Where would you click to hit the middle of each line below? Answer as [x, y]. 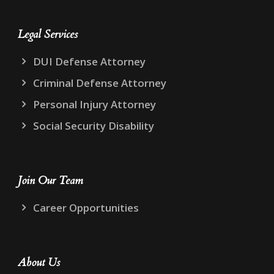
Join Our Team [50, 180]
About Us [39, 262]
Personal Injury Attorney [94, 104]
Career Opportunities [86, 207]
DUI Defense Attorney [89, 61]
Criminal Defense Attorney [100, 83]
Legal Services [48, 34]
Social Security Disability [94, 125]
